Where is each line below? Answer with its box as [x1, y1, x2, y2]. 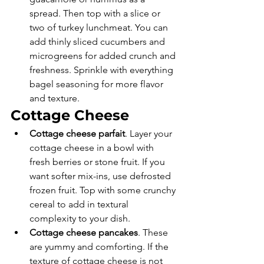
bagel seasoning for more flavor [29, 78, 166, 90]
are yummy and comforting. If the [29, 241, 171, 252]
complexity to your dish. [29, 213, 133, 224]
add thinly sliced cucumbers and [29, 36, 167, 47]
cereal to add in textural [29, 199, 131, 210]
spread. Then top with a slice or [29, 8, 163, 19]
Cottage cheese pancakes [29, 227, 138, 238]
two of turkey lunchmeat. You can [29, 22, 170, 33]
